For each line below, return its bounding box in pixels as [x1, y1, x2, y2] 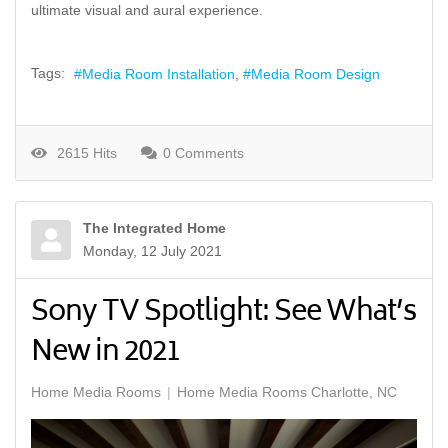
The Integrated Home [83, 219, 226, 236]
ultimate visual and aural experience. [31, 2, 267, 19]
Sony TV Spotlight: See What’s [31, 288, 416, 338]
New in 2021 [31, 328, 180, 378]
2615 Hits [49, 144, 117, 161]
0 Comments [163, 144, 244, 161]
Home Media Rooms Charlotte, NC [177, 383, 397, 400]
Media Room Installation [82, 66, 235, 82]
